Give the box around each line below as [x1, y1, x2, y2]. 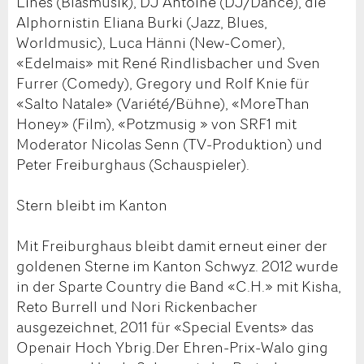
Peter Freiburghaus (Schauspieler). [16, 153, 249, 175]
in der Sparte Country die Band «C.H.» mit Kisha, [16, 275, 341, 297]
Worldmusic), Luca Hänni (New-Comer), [16, 31, 285, 53]
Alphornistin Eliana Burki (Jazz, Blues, [16, 11, 267, 32]
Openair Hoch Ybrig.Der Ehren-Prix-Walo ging [16, 336, 328, 357]
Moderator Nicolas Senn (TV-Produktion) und [16, 132, 323, 154]
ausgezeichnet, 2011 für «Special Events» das [16, 315, 314, 337]
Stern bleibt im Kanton [16, 193, 167, 215]
